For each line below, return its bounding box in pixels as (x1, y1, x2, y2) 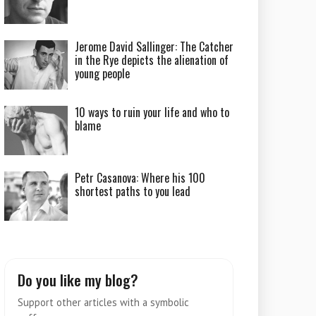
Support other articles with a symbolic (18, 296, 190, 309)
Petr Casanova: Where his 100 (75, 169, 206, 186)
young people (75, 65, 130, 82)
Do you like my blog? (18, 269, 139, 291)
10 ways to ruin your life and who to (75, 104, 230, 121)
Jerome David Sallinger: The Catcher (75, 38, 234, 55)
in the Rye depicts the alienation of (75, 51, 229, 68)
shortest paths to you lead (75, 183, 191, 200)
